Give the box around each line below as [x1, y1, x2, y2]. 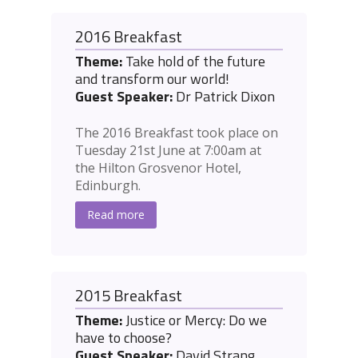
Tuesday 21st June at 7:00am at [75, 141, 261, 160]
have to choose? [75, 327, 172, 349]
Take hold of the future [122, 50, 265, 73]
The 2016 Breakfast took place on [75, 124, 278, 142]
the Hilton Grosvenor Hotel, [75, 159, 241, 177]
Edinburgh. [75, 177, 141, 195]
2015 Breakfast [75, 283, 182, 308]
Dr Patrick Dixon [173, 86, 275, 108]
